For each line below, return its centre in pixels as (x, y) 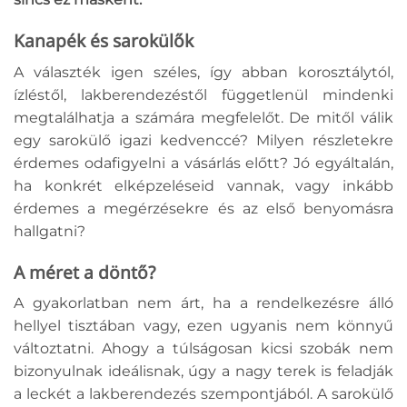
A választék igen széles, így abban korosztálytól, (203, 72)
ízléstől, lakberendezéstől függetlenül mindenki (203, 94)
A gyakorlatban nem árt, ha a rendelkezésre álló (203, 303)
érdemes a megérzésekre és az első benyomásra (203, 208)
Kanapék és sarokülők (106, 41)
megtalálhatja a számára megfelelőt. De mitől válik (203, 117)
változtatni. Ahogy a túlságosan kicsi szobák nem (203, 349)
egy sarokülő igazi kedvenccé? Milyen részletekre (203, 140)
